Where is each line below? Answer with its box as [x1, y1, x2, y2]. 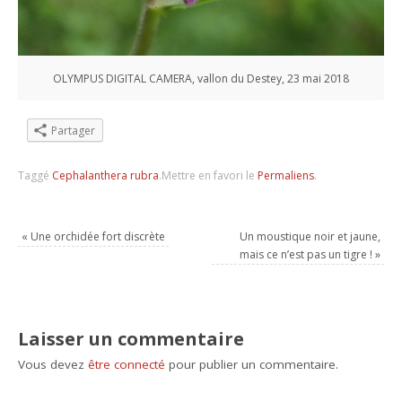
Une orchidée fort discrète [28, 229, 166, 245]
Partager [51, 123, 96, 139]
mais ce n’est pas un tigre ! [239, 247, 375, 263]
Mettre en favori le [162, 168, 258, 184]
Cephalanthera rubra [52, 168, 160, 184]
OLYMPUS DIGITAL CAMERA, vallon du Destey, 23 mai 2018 [53, 71, 349, 87]
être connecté [88, 356, 166, 373]
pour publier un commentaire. [165, 356, 339, 373]
